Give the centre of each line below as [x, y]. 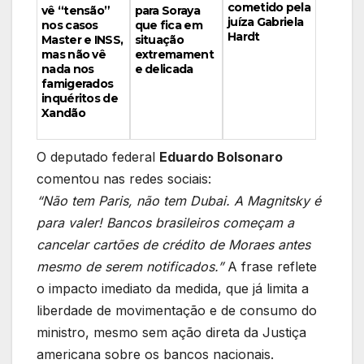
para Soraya [167, 10]
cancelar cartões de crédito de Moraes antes [173, 244]
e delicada [164, 69]
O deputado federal [98, 156]
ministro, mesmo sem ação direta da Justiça [171, 332]
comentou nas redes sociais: [124, 178]
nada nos [68, 69]
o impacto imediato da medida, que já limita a [173, 288]
